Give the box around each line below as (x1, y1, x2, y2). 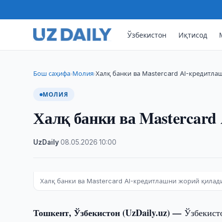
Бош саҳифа (33, 69, 71, 77)
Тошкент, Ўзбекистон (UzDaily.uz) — (33, 206, 185, 219)
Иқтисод (178, 30, 208, 39)
